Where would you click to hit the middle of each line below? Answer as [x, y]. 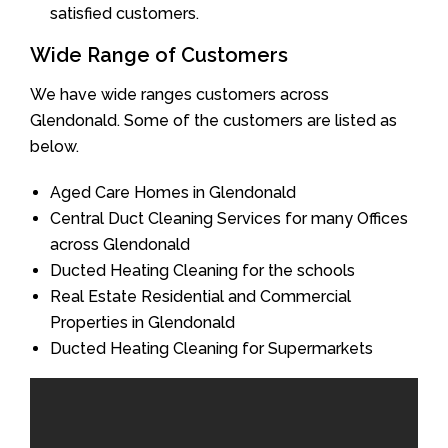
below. [54, 146]
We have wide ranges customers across [179, 94]
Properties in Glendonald [142, 322]
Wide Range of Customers [159, 54]
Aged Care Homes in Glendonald [173, 192]
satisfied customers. [124, 13]
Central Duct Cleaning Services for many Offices [229, 218]
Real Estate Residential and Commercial [200, 296]
